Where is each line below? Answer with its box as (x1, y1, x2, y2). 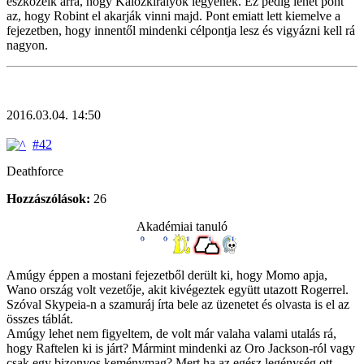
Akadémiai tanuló (136, 219, 227, 233)
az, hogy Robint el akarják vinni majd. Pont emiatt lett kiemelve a (6, 8, 340, 23)
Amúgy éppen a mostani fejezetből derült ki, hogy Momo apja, (6, 267, 327, 282)
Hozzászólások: (6, 191, 90, 206)
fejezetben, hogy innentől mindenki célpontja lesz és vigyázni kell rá (6, 23, 355, 37)
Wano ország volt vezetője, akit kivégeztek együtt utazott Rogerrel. (6, 282, 349, 297)
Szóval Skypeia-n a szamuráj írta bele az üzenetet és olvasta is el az (6, 297, 349, 311)
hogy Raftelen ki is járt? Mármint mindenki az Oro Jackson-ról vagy (6, 340, 355, 355)
